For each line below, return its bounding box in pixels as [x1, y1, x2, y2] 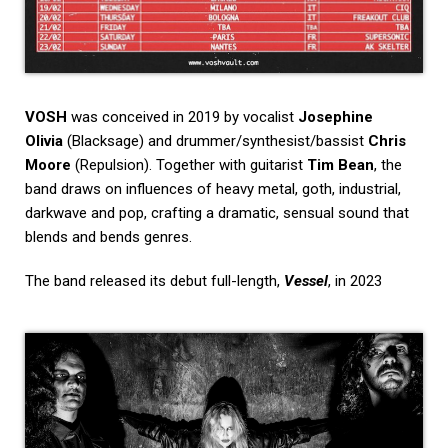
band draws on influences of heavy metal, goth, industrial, [25, 179, 401, 198]
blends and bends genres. [25, 227, 200, 246]
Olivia [25, 131, 67, 150]
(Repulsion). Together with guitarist [71, 155, 307, 174]
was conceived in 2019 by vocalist [67, 107, 298, 126]
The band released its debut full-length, [25, 271, 284, 290]
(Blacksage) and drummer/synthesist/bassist [67, 131, 368, 150]
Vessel [284, 271, 328, 290]
